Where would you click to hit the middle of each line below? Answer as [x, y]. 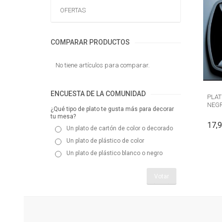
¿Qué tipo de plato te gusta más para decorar [112, 109]
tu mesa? [63, 116]
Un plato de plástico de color [106, 141]
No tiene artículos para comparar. [103, 65]
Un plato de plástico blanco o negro [115, 153]
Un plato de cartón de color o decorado [120, 129]
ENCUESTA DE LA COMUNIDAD [98, 93]
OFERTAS [73, 10]
